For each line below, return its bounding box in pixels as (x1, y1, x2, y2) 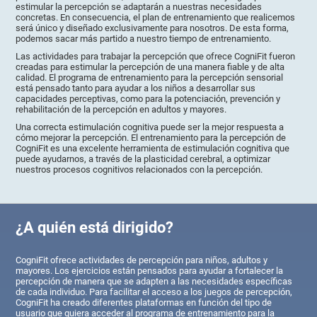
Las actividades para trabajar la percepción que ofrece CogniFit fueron (16, 51, 296, 62)
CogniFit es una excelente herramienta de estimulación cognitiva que (16, 143, 290, 154)
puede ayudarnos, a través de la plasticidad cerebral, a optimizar (16, 154, 271, 165)
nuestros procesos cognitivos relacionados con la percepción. (16, 164, 263, 175)
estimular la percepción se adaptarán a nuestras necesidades (16, 1, 263, 13)
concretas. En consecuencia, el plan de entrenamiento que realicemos (16, 12, 296, 23)
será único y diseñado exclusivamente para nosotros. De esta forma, (16, 23, 289, 34)
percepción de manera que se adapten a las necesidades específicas (16, 275, 293, 287)
